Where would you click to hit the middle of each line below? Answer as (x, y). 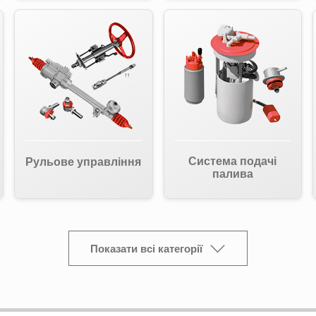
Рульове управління (84, 162)
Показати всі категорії (146, 248)
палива (232, 174)
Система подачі (233, 161)
